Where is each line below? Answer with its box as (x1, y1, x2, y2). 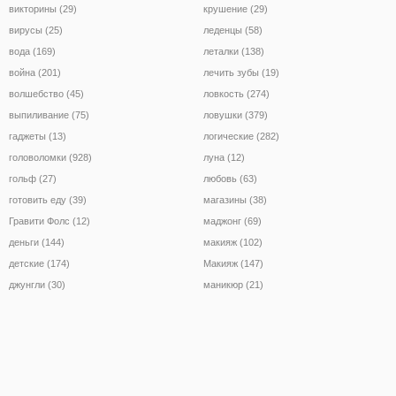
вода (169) (9, 45, 56, 57)
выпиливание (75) (9, 109, 89, 120)
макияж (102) (203, 236, 263, 247)
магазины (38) (203, 194, 267, 205)
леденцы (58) (203, 24, 263, 35)
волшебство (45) (9, 88, 84, 99)
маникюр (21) (203, 278, 263, 290)
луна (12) (203, 151, 245, 163)
